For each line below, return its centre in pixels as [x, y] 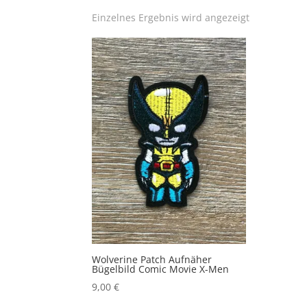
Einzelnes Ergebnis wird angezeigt [171, 17]
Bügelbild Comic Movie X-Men [161, 269]
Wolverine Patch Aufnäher [152, 259]
